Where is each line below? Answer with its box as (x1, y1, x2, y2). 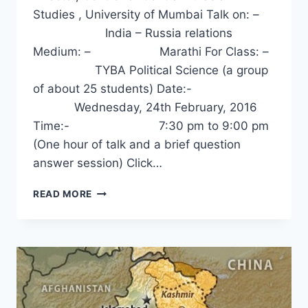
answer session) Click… (33, 155, 162, 170)
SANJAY (91, 256, 133, 268)
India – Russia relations (33, 25, 232, 40)
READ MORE (33, 188, 93, 199)
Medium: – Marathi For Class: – (33, 44, 269, 58)
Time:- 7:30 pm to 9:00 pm (33, 118, 269, 133)
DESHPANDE (91, 271, 153, 283)
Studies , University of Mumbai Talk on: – (33, 7, 259, 21)
